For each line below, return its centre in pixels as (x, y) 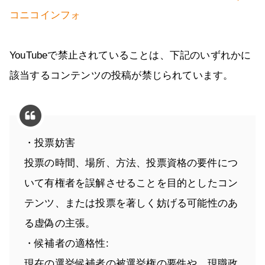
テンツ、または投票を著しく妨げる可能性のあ (131, 203)
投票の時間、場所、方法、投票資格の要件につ (131, 163)
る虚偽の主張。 (60, 224)
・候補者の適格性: (67, 244)
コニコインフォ (45, 15)
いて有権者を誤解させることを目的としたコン (131, 183)
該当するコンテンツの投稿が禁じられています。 (122, 76)
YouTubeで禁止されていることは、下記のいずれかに (130, 56)
